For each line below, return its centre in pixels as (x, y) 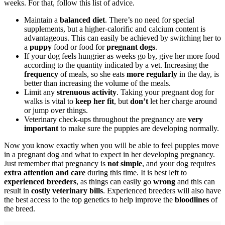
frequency (41, 74)
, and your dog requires (179, 163)
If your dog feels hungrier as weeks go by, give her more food (122, 56)
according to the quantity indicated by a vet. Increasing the (116, 65)
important (41, 128)
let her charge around (183, 101)
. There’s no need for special (150, 20)
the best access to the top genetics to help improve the (89, 199)
